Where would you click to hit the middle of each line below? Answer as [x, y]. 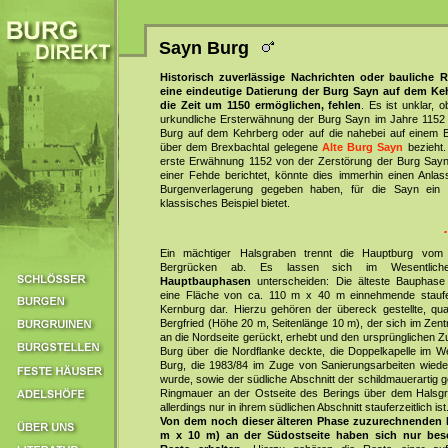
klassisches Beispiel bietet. [225, 203]
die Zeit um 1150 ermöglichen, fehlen [261, 105]
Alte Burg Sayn [362, 147]
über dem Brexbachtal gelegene [241, 147]
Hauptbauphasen [205, 281]
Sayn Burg [209, 48]
